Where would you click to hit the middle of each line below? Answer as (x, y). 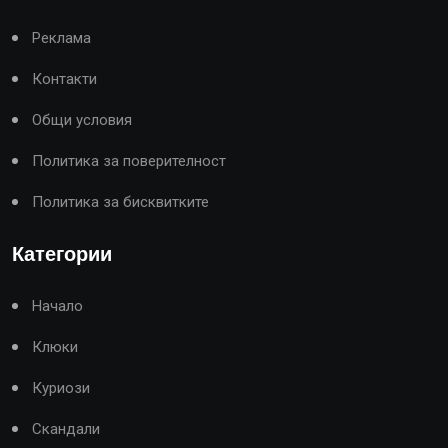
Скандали (66, 428)
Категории (62, 253)
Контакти (64, 78)
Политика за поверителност (129, 160)
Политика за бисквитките (120, 201)
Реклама (61, 37)
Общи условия (82, 119)
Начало (57, 305)
